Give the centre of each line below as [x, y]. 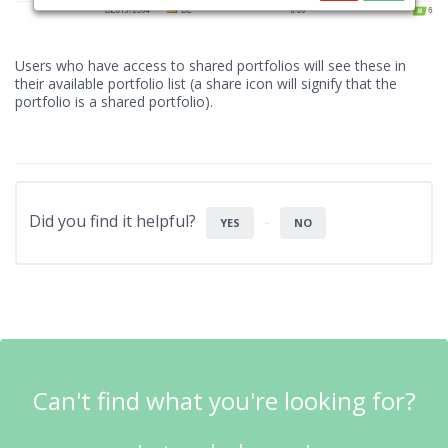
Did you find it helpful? [112, 221]
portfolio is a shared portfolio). [114, 102]
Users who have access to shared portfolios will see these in [210, 66]
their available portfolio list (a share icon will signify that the [206, 84]
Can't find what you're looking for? [224, 401]
